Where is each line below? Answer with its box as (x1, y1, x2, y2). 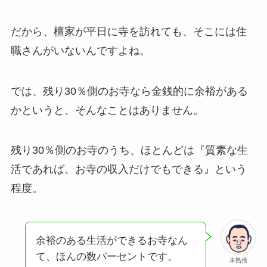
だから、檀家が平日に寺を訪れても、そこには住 (10, 25, 247, 38)
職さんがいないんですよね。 (10, 44, 150, 57)
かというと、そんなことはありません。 (10, 104, 204, 116)
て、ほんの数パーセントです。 (35, 251, 178, 263)
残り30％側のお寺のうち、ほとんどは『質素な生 (10, 144, 248, 157)
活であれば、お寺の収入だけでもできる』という (10, 163, 247, 176)
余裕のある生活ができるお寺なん (35, 235, 188, 247)
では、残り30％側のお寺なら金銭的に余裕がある (10, 85, 248, 97)
